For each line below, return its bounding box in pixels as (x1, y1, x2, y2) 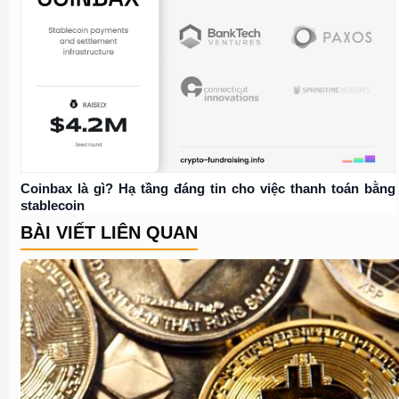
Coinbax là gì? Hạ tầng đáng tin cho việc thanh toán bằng (20, 180, 395, 196)
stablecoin (20, 197, 85, 213)
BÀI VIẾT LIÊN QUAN (20, 222, 198, 242)
